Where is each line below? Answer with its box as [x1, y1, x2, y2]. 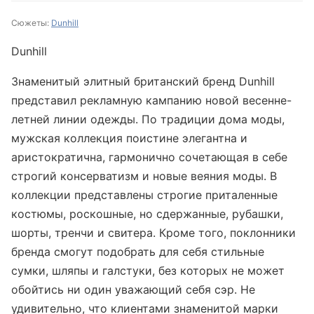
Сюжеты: [11, 18, 51, 28]
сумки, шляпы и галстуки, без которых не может [11, 264, 285, 278]
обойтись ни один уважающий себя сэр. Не [11, 282, 255, 296]
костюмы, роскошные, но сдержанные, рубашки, [11, 207, 283, 221]
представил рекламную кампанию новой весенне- [11, 93, 292, 107]
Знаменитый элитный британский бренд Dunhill [11, 74, 275, 88]
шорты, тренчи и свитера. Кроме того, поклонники [11, 226, 296, 240]
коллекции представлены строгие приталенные [11, 188, 278, 202]
